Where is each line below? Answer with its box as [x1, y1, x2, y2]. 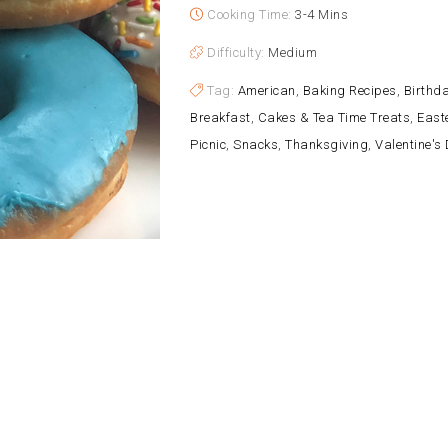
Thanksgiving [285, 137, 368, 152]
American [237, 83, 296, 98]
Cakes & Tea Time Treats [257, 110, 410, 125]
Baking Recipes [302, 83, 397, 98]
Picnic [190, 137, 226, 152]
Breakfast [190, 110, 251, 125]
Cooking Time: [203, 7, 295, 22]
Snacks [233, 137, 278, 152]
